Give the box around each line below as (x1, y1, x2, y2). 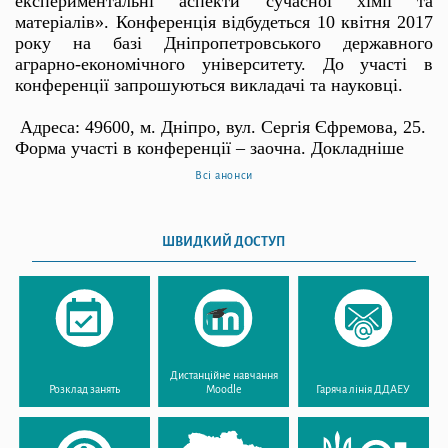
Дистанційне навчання (169, 368, 278, 381)
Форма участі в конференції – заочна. (15, 137, 311, 158)
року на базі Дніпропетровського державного (15, 32, 433, 53)
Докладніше (311, 137, 404, 158)
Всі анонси (195, 169, 253, 182)
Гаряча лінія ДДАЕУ (316, 382, 411, 395)
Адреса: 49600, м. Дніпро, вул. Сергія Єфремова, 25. (20, 116, 426, 137)
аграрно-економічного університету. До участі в (15, 53, 433, 74)
